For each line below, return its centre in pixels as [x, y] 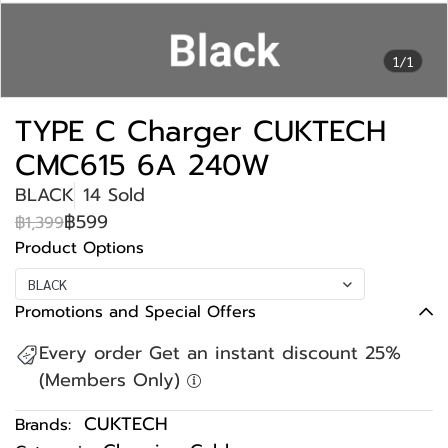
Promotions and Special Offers [135, 312]
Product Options [79, 248]
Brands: [43, 425]
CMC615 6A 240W [142, 165]
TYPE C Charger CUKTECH [200, 131]
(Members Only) [113, 380]
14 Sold [114, 195]
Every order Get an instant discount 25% [220, 353]
